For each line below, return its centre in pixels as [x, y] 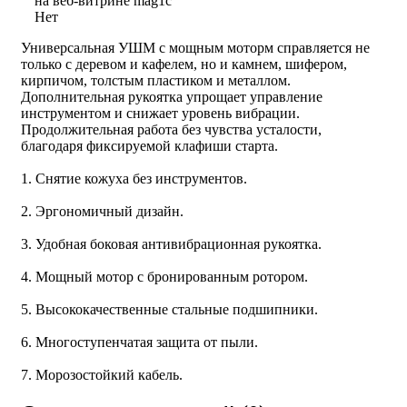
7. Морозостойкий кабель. [102, 374]
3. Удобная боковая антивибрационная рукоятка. [171, 243]
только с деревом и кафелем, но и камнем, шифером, [184, 64]
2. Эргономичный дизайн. [102, 211]
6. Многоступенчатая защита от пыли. [139, 342]
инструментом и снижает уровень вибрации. [160, 113]
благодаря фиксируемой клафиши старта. [149, 145]
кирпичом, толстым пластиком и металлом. [156, 80]
